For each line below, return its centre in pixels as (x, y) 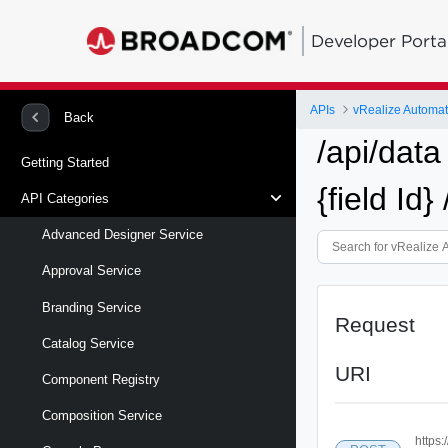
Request (375, 324)
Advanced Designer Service (122, 235)
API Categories (65, 198)
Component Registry (101, 379)
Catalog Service (88, 343)
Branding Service (91, 307)
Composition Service (102, 416)
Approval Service (91, 271)
